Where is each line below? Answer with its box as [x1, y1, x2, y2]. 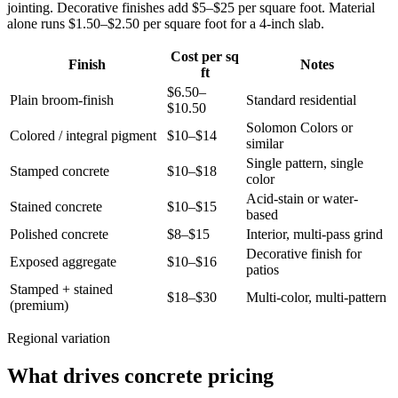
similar [246, 136, 283, 152]
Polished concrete [10, 227, 108, 243]
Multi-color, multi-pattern [246, 290, 386, 306]
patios [246, 262, 279, 278]
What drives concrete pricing [7, 364, 274, 388]
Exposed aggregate [10, 254, 116, 270]
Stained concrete [10, 199, 102, 215]
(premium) [10, 298, 68, 314]
